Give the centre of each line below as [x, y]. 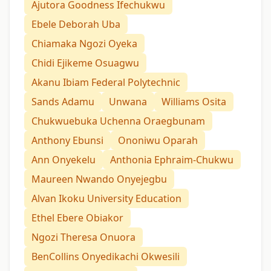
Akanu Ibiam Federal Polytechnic [106, 82]
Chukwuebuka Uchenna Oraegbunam [118, 121]
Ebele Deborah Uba [76, 24]
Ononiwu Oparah [158, 140]
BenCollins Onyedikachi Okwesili [106, 256]
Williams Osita [194, 101]
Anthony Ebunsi [67, 140]
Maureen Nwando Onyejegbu [99, 179]
